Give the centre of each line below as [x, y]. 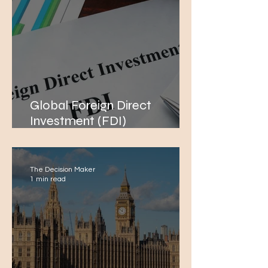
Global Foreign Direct [91, 105]
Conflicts [56, 152]
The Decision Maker [63, 170]
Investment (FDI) [78, 121]
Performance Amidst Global [110, 136]
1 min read [48, 179]
